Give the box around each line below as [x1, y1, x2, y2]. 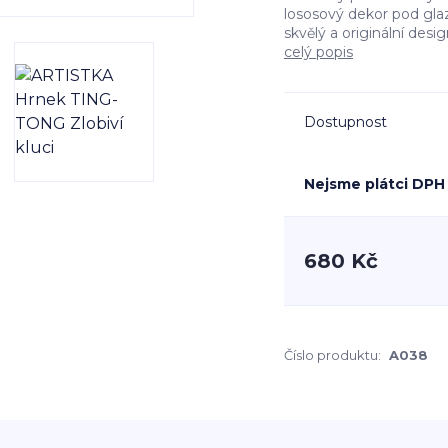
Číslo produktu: [284, 347, 381, 363]
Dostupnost [304, 113, 387, 131]
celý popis [284, 43, 353, 61]
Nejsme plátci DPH [304, 175, 445, 193]
